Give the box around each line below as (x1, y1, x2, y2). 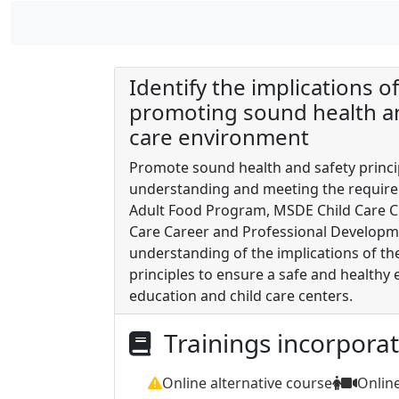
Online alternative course (161, 373, 332, 393)
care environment (129, 122, 309, 151)
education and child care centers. (129, 286, 353, 305)
